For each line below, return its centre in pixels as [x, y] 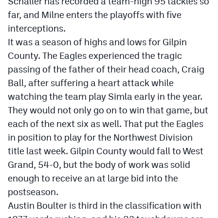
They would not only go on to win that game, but [108, 110]
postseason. [33, 192]
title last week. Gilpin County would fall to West [106, 151]
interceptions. [37, 28]
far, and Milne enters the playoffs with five [95, 15]
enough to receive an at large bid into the [93, 178]
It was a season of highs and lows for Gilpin [97, 42]
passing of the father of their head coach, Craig [106, 69]
